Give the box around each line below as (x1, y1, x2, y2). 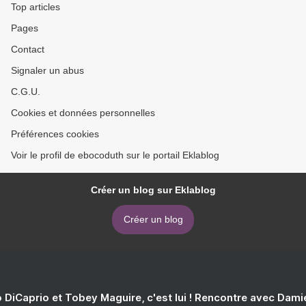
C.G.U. (11, 85, 40, 97)
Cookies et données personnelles (11, 107, 155, 118)
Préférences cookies (11, 128, 99, 139)
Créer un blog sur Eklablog (90, 184, 216, 195)
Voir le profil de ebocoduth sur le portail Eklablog (11, 149, 219, 161)
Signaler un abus (11, 64, 84, 76)
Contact (11, 43, 44, 55)
